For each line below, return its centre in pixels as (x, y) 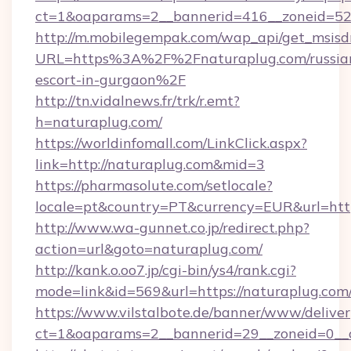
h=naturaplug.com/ (99, 122)
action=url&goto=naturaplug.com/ (149, 249)
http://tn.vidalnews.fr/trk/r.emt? (138, 101)
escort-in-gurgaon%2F (110, 80)
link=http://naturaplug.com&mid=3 (150, 164)
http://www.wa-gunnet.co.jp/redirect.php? (172, 228)
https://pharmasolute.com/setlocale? (154, 185)
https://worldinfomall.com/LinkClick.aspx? (171, 143)
